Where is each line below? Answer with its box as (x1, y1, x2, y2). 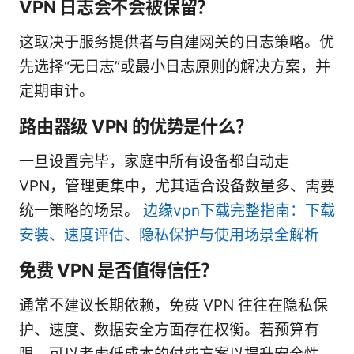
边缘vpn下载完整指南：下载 (143, 201, 335, 220)
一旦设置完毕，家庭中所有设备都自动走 (19, 152, 289, 171)
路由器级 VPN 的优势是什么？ (19, 115, 253, 137)
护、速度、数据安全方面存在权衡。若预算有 (19, 320, 319, 339)
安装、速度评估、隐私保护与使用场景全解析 (19, 225, 319, 244)
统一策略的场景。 (19, 201, 143, 220)
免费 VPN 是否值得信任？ (19, 258, 218, 281)
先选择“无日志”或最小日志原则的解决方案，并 (19, 57, 330, 76)
